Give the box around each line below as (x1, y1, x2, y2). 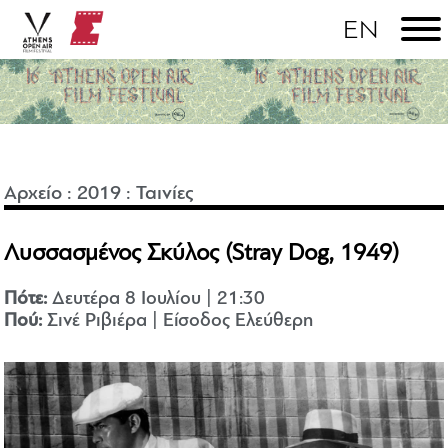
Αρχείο (4, 184, 63, 205)
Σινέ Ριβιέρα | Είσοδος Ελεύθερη (42, 312, 314, 332)
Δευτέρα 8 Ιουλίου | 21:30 (47, 290, 266, 310)
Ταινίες (136, 184, 195, 205)
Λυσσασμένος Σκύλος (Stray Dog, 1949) (4, 242, 400, 267)
